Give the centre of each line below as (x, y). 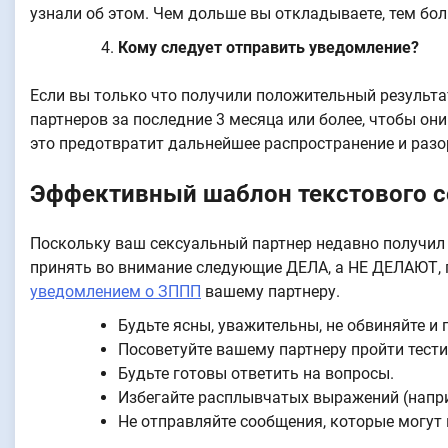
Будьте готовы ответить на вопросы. (256, 373)
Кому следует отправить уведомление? (268, 47)
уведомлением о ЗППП (115, 291)
